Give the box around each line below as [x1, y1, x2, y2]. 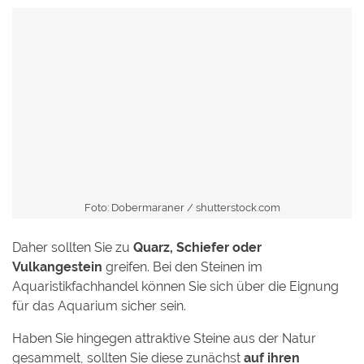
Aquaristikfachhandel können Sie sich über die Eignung [12, 278, 339, 294]
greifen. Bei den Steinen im [102, 258, 262, 275]
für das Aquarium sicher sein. [12, 297, 186, 314]
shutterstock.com [195, 201, 280, 214]
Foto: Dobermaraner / [84, 201, 196, 214]
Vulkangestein [12, 258, 102, 275]
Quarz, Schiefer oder [133, 239, 262, 255]
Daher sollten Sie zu [12, 239, 133, 255]
